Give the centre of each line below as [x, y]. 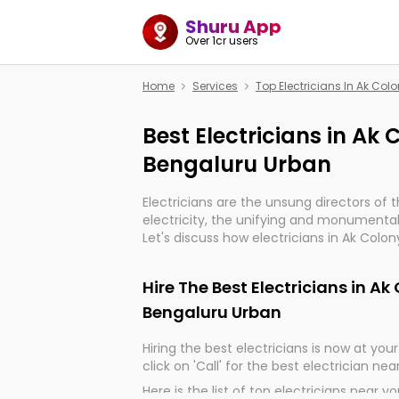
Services [215, 86]
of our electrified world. [214, 273]
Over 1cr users [222, 41]
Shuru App [233, 27]
